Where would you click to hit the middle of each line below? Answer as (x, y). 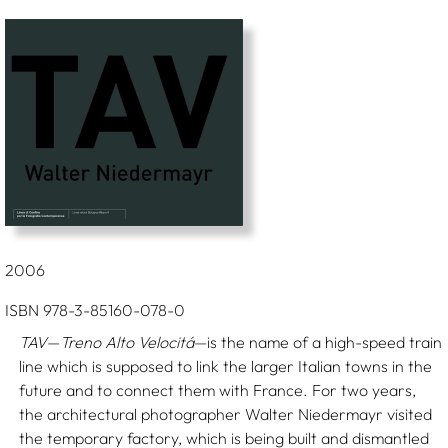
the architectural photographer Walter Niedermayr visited (226, 414)
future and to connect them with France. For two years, (218, 390)
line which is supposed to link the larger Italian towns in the (226, 366)
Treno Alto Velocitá (127, 342)
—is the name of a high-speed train (318, 342)
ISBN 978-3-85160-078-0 (94, 310)
